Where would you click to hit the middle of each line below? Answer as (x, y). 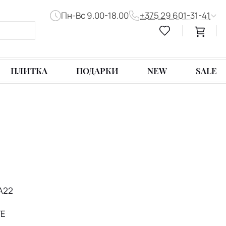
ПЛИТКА (29, 71)
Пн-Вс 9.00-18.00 (95, 16)
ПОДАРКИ (98, 71)
